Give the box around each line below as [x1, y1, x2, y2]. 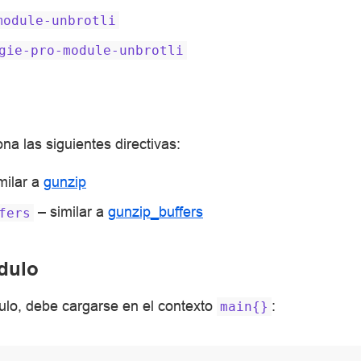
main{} [220, 298, 268, 314]
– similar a [34, 203, 108, 221]
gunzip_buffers [108, 203, 203, 221]
